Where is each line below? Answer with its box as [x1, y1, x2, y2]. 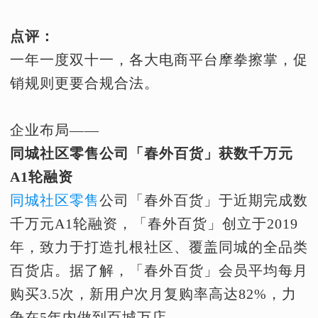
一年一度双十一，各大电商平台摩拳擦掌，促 [10, 52, 308, 67]
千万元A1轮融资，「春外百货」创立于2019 [10, 216, 298, 231]
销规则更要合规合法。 [10, 75, 159, 91]
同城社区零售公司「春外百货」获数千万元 [10, 146, 293, 161]
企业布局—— [10, 122, 99, 138]
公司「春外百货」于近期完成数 [99, 192, 308, 208]
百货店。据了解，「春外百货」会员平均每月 [10, 263, 308, 278]
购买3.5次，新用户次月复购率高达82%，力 [10, 286, 297, 302]
